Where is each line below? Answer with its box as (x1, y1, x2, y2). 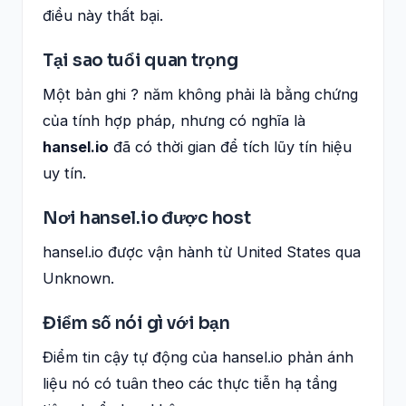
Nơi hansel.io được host (43, 207, 251, 228)
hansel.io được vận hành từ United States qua (43, 242, 361, 261)
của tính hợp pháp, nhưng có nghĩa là (43, 111, 305, 130)
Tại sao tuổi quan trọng (43, 49, 238, 71)
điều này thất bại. (43, 5, 163, 24)
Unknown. (43, 268, 114, 287)
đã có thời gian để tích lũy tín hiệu (109, 137, 352, 156)
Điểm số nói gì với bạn (43, 312, 230, 333)
